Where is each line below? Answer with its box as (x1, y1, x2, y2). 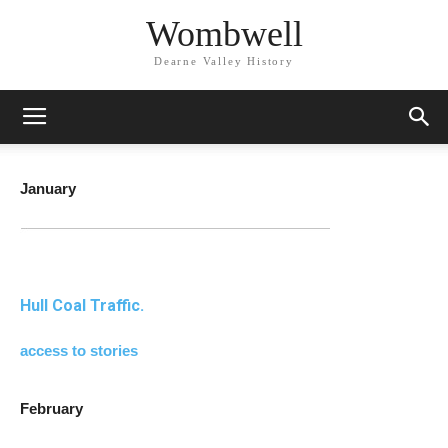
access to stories (20, 342, 138, 359)
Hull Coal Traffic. (20, 296, 144, 315)
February (20, 400, 83, 417)
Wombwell (145, 13, 303, 54)
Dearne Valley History (154, 54, 294, 67)
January (20, 180, 76, 197)
